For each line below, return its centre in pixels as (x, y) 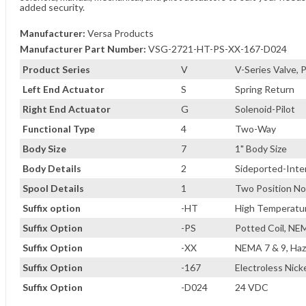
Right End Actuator (67, 109)
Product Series (56, 69)
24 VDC (252, 287)
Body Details (52, 168)
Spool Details (53, 188)
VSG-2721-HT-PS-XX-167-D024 (218, 49)
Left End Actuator (64, 89)
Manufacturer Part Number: (83, 49)
